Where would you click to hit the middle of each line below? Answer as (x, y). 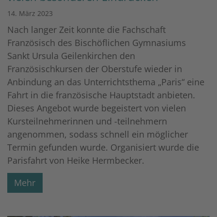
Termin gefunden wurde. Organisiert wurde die (103, 147)
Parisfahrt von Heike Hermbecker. (77, 160)
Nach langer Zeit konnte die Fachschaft (86, 29)
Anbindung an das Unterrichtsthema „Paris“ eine (106, 82)
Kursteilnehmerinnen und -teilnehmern (87, 121)
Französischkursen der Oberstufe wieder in (95, 69)
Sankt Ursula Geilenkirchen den (71, 55)
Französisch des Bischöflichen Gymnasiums (97, 42)
